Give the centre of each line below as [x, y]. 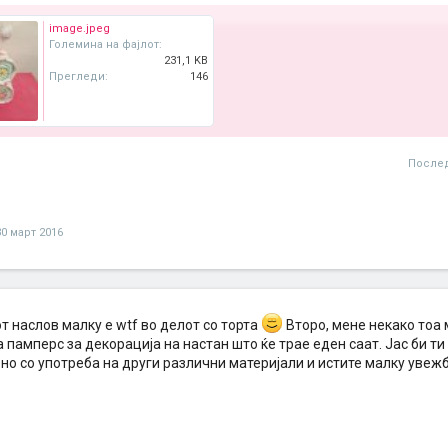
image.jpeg [79, 28]
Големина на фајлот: [105, 44]
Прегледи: [78, 76]
